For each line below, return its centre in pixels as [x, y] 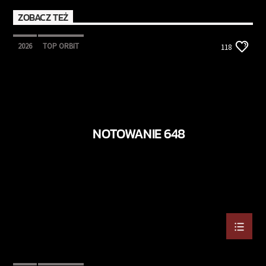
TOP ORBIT [61, 46]
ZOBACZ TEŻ [43, 18]
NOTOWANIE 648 [139, 134]
